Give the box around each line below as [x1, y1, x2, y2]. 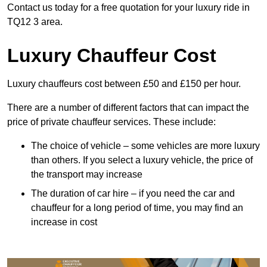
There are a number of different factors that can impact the [7, 103, 249, 113]
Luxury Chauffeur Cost [7, 45, 216, 67]
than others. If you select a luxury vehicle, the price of [31, 155, 253, 166]
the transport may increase [31, 169, 142, 180]
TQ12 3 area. [7, 17, 63, 27]
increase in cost [31, 217, 97, 228]
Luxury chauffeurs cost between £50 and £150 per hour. [7, 79, 241, 89]
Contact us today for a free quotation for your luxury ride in [7, 2, 250, 13]
